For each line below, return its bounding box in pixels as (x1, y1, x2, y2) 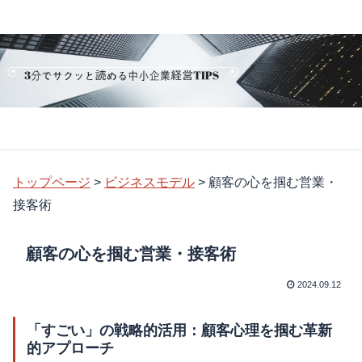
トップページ (13, 175, 90, 189)
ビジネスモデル (104, 175, 195, 189)
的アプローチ (27, 339, 114, 356)
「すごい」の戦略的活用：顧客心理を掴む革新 (27, 322, 332, 339)
